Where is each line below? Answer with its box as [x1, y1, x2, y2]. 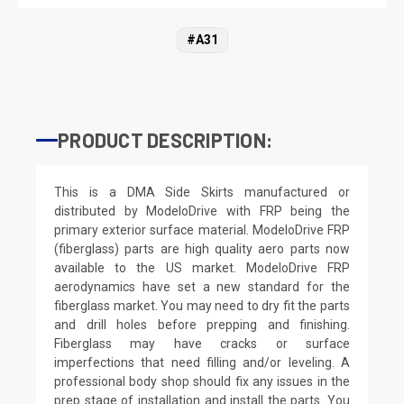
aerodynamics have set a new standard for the [54, 279, 350, 294]
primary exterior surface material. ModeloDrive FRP [54, 222, 350, 237]
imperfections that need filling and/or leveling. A [54, 354, 350, 370]
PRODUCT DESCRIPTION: [58, 127, 272, 151]
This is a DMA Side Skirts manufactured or [54, 184, 350, 199]
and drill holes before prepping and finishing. [54, 317, 350, 332]
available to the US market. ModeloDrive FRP [54, 260, 350, 275]
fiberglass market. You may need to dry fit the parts [54, 298, 350, 313]
